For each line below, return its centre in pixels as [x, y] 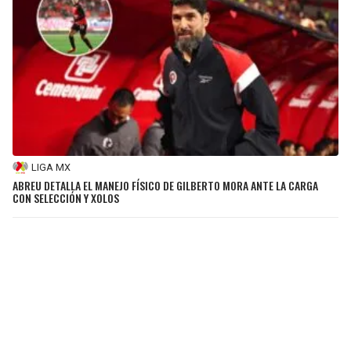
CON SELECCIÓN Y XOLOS [66, 197]
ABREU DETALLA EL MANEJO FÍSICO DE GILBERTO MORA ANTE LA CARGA [165, 185]
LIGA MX [51, 168]
